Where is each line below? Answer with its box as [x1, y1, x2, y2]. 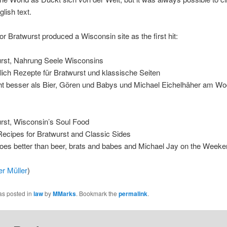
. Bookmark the [75, 188, 119, 198]
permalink [118, 188, 147, 198]
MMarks [52, 188, 76, 198]
